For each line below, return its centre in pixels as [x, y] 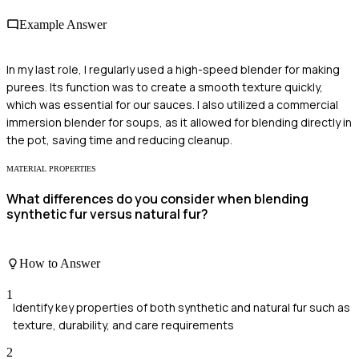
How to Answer [60, 263]
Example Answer [63, 25]
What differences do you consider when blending [157, 199]
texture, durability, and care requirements [123, 325]
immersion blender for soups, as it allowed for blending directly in [179, 122]
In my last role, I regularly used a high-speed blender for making [173, 69]
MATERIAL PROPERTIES [51, 168]
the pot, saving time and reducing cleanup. [119, 139]
